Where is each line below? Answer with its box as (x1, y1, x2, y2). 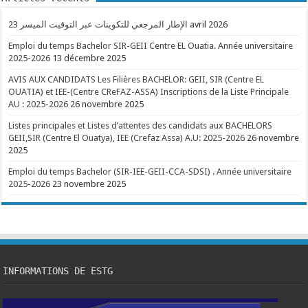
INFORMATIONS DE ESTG (3, 265, 113, 277)
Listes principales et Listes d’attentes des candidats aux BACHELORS (8, 120, 273, 131)
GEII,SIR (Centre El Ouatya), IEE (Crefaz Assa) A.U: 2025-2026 (8, 133, 245, 144)
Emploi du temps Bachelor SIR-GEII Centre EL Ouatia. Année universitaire (8, 41, 294, 52)
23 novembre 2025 (52, 179, 126, 190)
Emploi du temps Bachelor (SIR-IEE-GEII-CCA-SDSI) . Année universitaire (8, 166, 292, 177)
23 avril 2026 (188, 19, 228, 30)
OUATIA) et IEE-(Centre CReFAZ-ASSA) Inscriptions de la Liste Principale (8, 87, 289, 98)
